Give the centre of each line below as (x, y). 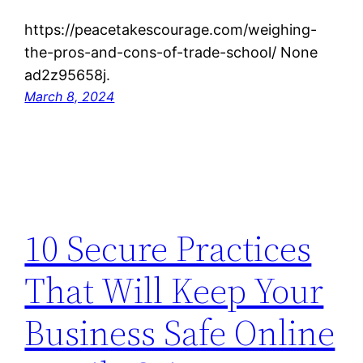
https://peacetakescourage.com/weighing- (171, 30)
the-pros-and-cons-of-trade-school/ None (171, 53)
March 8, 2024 (70, 97)
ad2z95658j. (68, 75)
